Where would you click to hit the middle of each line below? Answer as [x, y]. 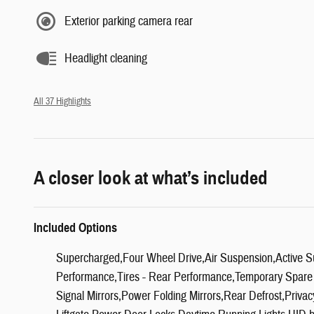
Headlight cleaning [106, 58]
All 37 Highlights [62, 102]
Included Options [75, 228]
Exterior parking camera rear [129, 21]
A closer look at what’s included [151, 178]
